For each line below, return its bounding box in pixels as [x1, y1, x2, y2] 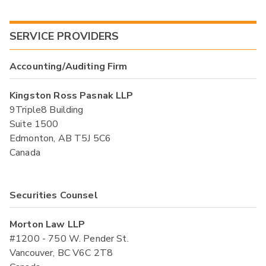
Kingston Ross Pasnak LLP [9, 88, 134, 102]
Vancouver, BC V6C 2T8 [9, 246, 113, 259]
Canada [9, 145, 40, 159]
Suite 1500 [9, 117, 59, 131]
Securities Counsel [9, 188, 98, 202]
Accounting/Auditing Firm [9, 59, 128, 73]
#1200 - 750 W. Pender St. [9, 232, 129, 245]
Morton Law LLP [9, 217, 85, 231]
